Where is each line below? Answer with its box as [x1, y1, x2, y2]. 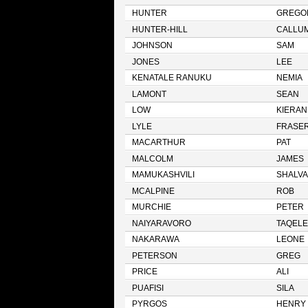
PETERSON [131, 252, 177, 260]
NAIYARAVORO [131, 219, 191, 228]
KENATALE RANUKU [131, 74, 212, 82]
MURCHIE [131, 203, 171, 211]
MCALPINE [131, 187, 175, 195]
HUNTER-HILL [131, 25, 188, 34]
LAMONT [131, 90, 166, 98]
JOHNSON [131, 41, 173, 49]
